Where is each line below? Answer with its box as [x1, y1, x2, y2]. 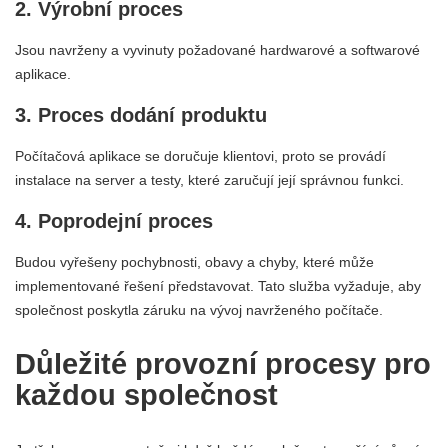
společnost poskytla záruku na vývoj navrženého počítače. [15, 302, 383, 319]
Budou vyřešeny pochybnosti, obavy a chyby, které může [15, 254, 374, 271]
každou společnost [15, 379, 278, 412]
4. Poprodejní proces [15, 210, 213, 233]
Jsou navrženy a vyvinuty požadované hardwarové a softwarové [15, 42, 420, 59]
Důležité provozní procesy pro [15, 348, 431, 381]
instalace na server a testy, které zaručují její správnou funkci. [15, 172, 404, 189]
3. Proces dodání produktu [15, 104, 267, 127]
